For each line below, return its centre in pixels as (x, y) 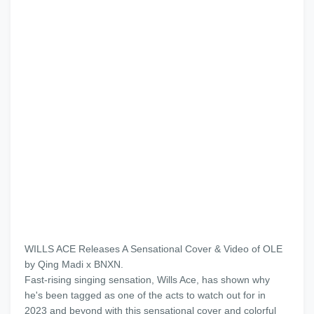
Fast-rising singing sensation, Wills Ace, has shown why (147, 280)
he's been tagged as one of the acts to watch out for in (145, 295)
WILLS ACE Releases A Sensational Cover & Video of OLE (153, 249)
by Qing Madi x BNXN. (74, 264)
